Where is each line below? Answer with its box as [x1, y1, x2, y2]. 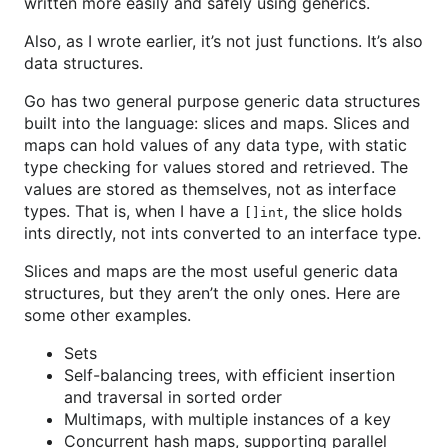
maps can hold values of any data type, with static [24, 135, 407, 155]
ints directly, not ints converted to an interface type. [24, 223, 421, 243]
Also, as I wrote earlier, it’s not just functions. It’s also [24, 31, 423, 51]
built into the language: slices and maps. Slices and [24, 113, 410, 133]
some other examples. [24, 305, 191, 325]
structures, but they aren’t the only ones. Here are [24, 283, 400, 303]
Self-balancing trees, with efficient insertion [64, 365, 395, 385]
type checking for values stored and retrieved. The [24, 157, 408, 177]
